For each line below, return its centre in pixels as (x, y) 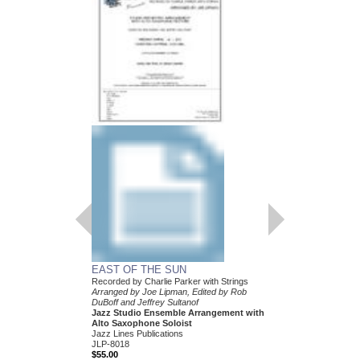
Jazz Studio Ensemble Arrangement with (178, 312)
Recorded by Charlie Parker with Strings (170, 281)
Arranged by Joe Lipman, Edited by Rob (169, 291)
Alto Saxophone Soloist (141, 323)
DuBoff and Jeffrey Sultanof (145, 302)
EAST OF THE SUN (139, 269)
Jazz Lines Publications (137, 333)
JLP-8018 (110, 344)
